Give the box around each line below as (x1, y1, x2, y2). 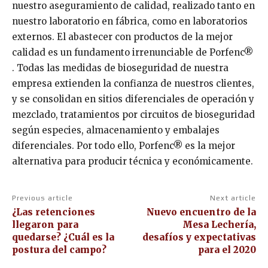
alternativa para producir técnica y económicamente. (12, 155, 253, 167)
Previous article (12, 193, 73, 202)
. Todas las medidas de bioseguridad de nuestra (12, 62, 229, 74)
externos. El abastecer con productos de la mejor (12, 31, 233, 42)
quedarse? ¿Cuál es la (12, 231, 114, 243)
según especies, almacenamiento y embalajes (12, 124, 220, 136)
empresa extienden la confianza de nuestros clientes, (12, 77, 254, 89)
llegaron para (12, 218, 78, 230)
